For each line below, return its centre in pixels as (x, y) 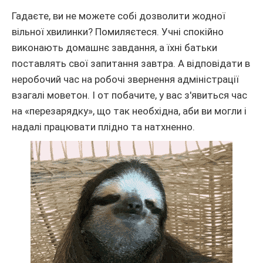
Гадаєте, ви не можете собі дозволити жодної (119, 16)
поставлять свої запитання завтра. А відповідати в (131, 64)
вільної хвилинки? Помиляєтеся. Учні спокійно (118, 32)
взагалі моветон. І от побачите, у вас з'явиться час (129, 95)
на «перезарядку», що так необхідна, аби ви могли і (129, 111)
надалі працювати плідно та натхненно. (104, 127)
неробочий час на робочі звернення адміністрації (125, 80)
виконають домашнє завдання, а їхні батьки (114, 48)
